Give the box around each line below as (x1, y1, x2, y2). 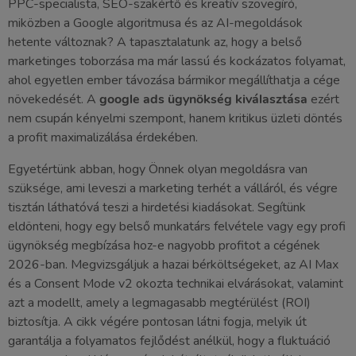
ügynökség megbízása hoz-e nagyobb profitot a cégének (8, 237, 320, 254)
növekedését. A (8, 91, 99, 108)
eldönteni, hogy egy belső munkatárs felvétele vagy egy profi (8, 218, 346, 235)
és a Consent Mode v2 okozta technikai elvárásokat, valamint (8, 275, 343, 292)
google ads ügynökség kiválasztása (99, 91, 308, 108)
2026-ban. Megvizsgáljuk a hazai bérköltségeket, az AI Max (8, 256, 339, 273)
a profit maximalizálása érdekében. (8, 129, 198, 146)
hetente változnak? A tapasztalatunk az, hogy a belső (8, 33, 302, 51)
